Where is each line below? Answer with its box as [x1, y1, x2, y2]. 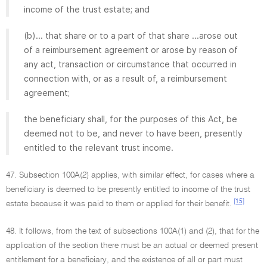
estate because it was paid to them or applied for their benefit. [6, 200, 232, 208]
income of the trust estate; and [24, 4, 150, 14]
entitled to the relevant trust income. [24, 142, 173, 153]
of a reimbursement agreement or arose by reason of [24, 45, 238, 55]
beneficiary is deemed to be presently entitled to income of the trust [6, 185, 250, 194]
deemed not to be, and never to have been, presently [24, 128, 243, 138]
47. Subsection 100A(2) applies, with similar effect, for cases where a [6, 171, 254, 179]
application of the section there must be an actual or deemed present [6, 241, 258, 250]
